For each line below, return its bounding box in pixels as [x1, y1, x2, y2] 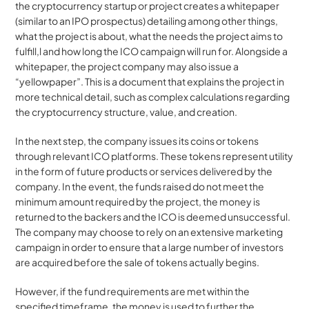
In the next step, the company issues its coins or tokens [15, 134, 259, 147]
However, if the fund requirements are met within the [15, 285, 250, 297]
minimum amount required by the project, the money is [15, 195, 261, 208]
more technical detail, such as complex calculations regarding [15, 90, 290, 103]
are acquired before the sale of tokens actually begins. [15, 256, 260, 268]
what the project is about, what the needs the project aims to [15, 30, 283, 42]
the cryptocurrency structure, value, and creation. [15, 106, 238, 118]
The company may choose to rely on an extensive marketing [15, 226, 283, 238]
